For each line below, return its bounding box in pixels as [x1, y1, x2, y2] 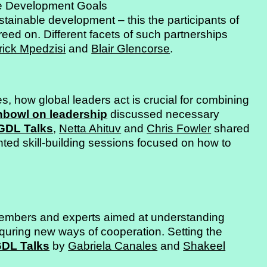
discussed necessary [107, 108, 220, 121]
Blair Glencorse [91, 42, 170, 55]
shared [211, 122, 250, 135]
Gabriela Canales [68, 239, 158, 252]
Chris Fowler [147, 122, 212, 135]
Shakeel [183, 239, 226, 252]
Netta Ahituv [59, 122, 122, 135]
